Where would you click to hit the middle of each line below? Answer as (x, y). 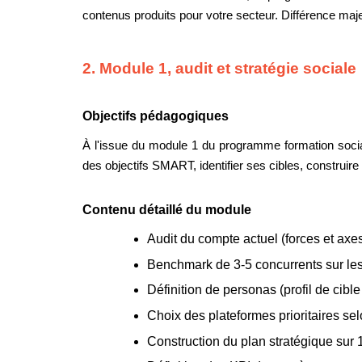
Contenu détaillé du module (167, 210)
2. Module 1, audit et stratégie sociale (219, 68)
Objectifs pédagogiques (156, 116)
